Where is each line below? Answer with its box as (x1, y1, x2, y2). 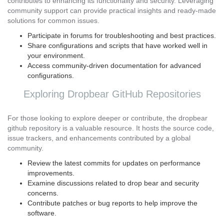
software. (27, 209, 56, 217)
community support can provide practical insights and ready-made (7, 6, 216, 14)
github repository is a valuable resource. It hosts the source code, (7, 124, 214, 132)
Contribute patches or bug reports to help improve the (27, 199, 197, 207)
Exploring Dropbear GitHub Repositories (23, 88, 201, 99)
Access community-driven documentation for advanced (27, 61, 201, 69)
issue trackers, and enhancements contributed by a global (7, 134, 190, 142)
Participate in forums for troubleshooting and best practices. (27, 31, 216, 39)
